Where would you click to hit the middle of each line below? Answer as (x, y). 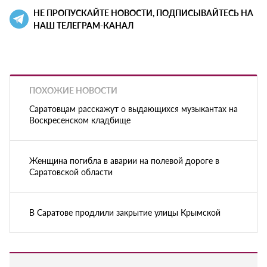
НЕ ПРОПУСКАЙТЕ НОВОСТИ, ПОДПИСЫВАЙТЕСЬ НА (143, 13)
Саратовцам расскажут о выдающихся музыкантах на (133, 108)
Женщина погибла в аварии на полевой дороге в (124, 160)
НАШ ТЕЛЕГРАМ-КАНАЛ (83, 25)
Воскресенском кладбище (80, 119)
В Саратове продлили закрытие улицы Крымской (125, 212)
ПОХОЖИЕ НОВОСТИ (73, 90)
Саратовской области (71, 171)
